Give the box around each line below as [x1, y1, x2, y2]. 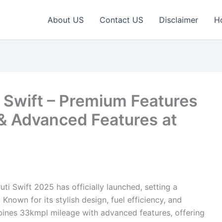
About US [48, 15, 84, 25]
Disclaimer [159, 15, 198, 25]
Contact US [100, 15, 143, 25]
